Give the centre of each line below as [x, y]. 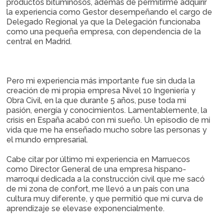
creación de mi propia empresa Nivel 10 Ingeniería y [101, 91]
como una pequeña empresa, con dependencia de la [104, 32]
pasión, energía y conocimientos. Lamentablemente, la [107, 110]
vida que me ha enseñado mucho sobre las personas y [107, 130]
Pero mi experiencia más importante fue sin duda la [101, 81]
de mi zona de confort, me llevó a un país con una [98, 189]
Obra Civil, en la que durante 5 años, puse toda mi [96, 100]
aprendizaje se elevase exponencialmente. [86, 208]
